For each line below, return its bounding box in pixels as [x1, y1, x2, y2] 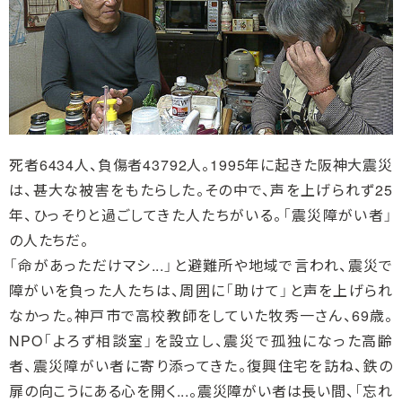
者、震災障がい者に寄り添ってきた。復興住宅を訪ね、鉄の [9, 355, 393, 377]
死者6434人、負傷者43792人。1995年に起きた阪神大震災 [9, 154, 393, 176]
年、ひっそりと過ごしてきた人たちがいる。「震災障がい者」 [9, 205, 393, 226]
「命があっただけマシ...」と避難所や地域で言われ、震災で [9, 255, 393, 276]
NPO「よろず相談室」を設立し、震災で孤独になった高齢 [9, 330, 393, 352]
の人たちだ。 [9, 230, 89, 251]
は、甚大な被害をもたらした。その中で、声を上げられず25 [9, 179, 393, 201]
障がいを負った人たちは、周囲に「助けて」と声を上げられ [9, 280, 393, 301]
